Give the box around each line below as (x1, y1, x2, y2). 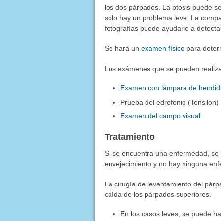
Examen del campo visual (120, 112, 201, 120)
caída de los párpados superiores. (104, 190, 211, 199)
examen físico (141, 44, 184, 52)
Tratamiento (104, 132, 155, 142)
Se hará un (104, 44, 141, 52)
